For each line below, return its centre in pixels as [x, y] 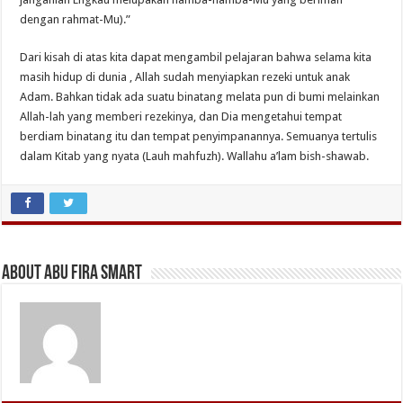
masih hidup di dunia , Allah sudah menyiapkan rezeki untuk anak [185, 76]
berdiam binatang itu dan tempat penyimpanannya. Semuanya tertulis [199, 136]
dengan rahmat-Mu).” [76, 19]
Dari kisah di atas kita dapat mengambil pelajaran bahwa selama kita [196, 57]
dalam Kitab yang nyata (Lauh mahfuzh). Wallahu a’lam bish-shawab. [195, 156]
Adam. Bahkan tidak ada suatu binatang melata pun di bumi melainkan [200, 96]
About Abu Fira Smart [72, 273]
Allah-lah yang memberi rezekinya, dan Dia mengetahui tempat [181, 116]
